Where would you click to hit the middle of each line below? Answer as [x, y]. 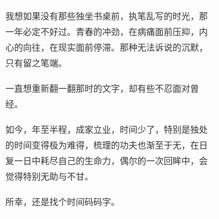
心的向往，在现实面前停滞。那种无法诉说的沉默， [107, 48]
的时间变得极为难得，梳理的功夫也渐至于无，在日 [107, 146]
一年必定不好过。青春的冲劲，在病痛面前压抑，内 [107, 32]
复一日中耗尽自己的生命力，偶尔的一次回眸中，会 [107, 161]
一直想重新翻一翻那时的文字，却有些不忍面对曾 [102, 89]
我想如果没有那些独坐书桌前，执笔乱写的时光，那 [107, 17]
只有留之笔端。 [36, 64]
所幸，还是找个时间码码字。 [63, 202]
